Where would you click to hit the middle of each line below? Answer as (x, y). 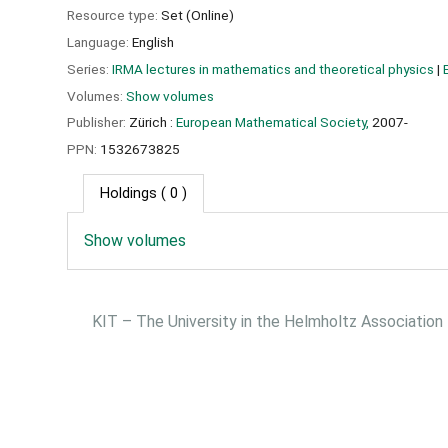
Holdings (128, 193)
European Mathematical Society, (272, 122)
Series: (89, 68)
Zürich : (151, 122)
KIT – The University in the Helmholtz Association (267, 321)
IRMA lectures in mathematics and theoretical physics (273, 68)
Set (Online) (197, 15)
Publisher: (98, 122)
